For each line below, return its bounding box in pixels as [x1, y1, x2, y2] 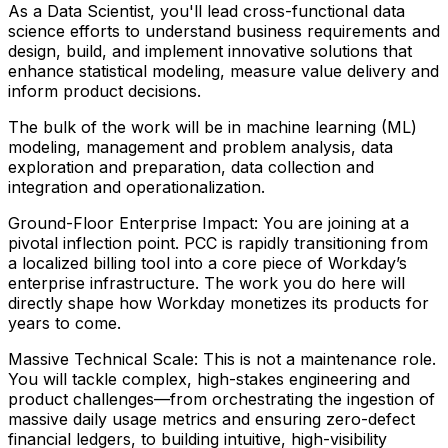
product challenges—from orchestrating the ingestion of [8, 388, 435, 409]
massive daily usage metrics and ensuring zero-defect [8, 408, 415, 429]
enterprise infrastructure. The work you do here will [8, 272, 405, 293]
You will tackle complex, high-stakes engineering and [8, 368, 410, 389]
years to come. [8, 312, 121, 333]
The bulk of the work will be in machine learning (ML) [8, 116, 417, 137]
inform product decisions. [8, 80, 201, 101]
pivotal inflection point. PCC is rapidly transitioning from [8, 232, 428, 253]
